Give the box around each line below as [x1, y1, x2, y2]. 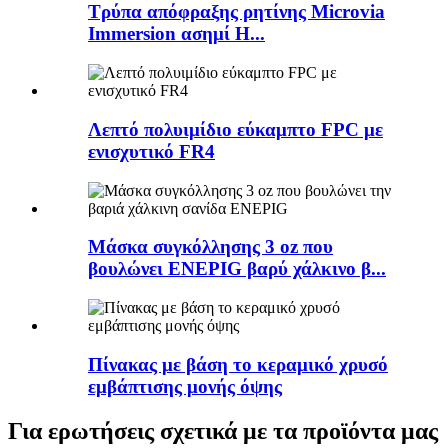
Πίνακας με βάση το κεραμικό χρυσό [88, 353, 388, 375]
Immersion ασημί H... [88, 23, 265, 45]
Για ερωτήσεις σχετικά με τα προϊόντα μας [8, 417, 438, 444]
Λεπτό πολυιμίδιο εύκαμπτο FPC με [88, 118, 383, 140]
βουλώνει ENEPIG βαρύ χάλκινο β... [88, 258, 386, 280]
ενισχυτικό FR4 [88, 140, 215, 162]
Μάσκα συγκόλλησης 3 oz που [88, 236, 333, 258]
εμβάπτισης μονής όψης [88, 375, 282, 397]
